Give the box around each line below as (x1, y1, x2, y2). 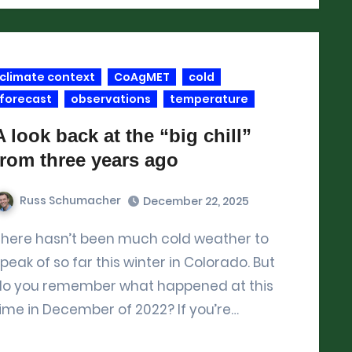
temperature (170, 90, 248, 107)
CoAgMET (114, 68, 170, 85)
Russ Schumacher (20, 192, 121, 208)
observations (71, 90, 151, 107)
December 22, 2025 (143, 192, 249, 209)
